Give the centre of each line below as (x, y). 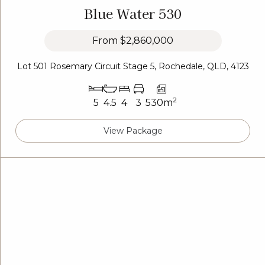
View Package (133, 130)
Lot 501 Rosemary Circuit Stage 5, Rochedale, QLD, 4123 (133, 66)
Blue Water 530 (133, 13)
